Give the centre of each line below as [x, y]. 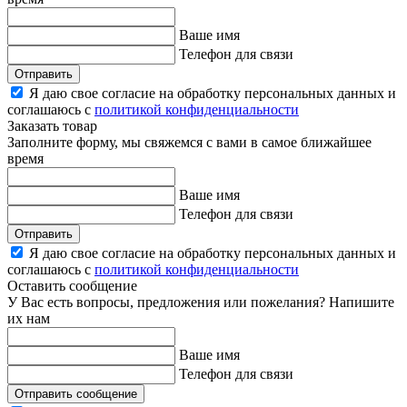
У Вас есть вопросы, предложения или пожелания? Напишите [201, 303]
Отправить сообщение [76, 394]
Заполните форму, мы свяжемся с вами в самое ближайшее [189, 143]
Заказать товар [52, 126]
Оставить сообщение [72, 286]
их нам [29, 319]
